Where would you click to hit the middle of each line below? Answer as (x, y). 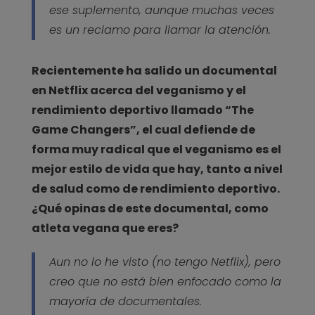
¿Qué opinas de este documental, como (150, 208)
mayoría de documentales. (125, 301)
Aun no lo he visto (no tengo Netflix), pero (165, 262)
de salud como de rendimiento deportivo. (155, 188)
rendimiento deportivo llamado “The (142, 110)
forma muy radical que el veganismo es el (156, 149)
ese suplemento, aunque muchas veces (161, 10)
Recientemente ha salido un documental (154, 70)
